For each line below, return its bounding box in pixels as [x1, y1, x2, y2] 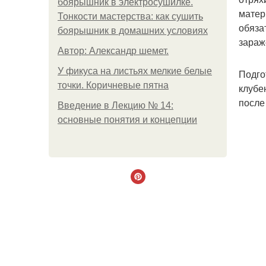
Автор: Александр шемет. [58, 46, 169, 56]
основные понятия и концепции [58, 115, 197, 125]
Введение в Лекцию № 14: [58, 100, 173, 110]
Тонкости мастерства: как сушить [58, 11, 203, 21]
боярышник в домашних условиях [58, 26, 208, 36]
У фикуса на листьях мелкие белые [58, 66, 212, 76]
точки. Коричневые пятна [58, 80, 169, 90]
